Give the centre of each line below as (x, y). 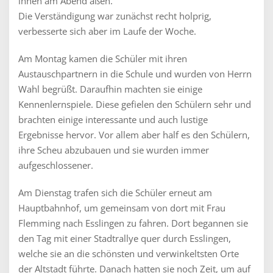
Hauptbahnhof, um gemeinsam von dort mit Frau (122, 208)
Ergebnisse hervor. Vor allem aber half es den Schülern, (134, 135)
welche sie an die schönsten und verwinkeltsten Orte (129, 253)
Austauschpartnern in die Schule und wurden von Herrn (135, 74)
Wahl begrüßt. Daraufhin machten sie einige (110, 89)
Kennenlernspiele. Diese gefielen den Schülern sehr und (135, 104)
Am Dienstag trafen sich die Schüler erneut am (115, 193)
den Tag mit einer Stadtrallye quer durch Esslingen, (125, 238)
